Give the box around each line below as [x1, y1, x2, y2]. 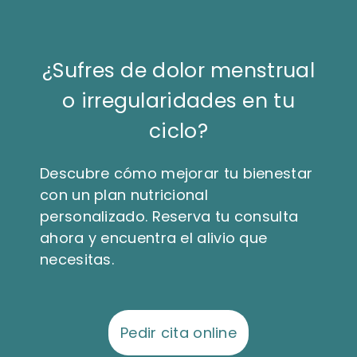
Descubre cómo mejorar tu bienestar [40, 163, 313, 184]
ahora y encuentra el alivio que [40, 228, 268, 249]
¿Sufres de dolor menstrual [42, 56, 315, 84]
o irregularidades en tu [62, 86, 295, 115]
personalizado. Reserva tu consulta [40, 206, 299, 227]
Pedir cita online [120, 323, 237, 343]
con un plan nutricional [40, 185, 208, 206]
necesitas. [40, 249, 115, 270]
